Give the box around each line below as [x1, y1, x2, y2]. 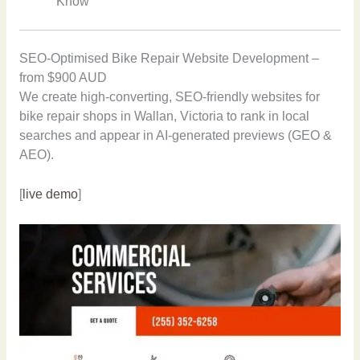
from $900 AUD [18, 71, 107, 85]
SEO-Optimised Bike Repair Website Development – [18, 51, 319, 66]
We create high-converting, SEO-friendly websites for [18, 90, 320, 104]
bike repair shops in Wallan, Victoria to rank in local [18, 109, 309, 124]
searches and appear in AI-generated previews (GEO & [18, 129, 332, 143]
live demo [22, 187, 78, 202]
